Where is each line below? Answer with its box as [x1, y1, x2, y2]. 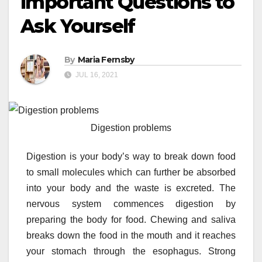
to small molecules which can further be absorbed [26, 167, 236, 178]
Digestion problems [91, 123, 171, 133]
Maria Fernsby [77, 54, 135, 65]
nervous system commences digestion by [26, 199, 236, 209]
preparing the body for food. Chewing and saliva [26, 215, 236, 225]
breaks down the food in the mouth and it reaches [26, 230, 236, 241]
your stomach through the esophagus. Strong [26, 246, 236, 257]
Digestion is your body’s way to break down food [26, 151, 236, 162]
